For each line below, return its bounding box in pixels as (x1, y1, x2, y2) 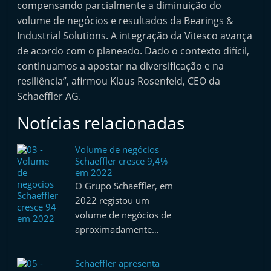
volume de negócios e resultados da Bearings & (17, 14, 234, 27)
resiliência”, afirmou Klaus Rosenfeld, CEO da (17, 74, 221, 88)
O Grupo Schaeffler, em (75, 180, 174, 192)
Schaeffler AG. (17, 90, 82, 103)
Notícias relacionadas (17, 111, 185, 134)
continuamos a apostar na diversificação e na (17, 59, 224, 73)
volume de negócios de (75, 209, 172, 221)
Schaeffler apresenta (75, 257, 160, 269)
